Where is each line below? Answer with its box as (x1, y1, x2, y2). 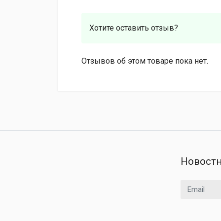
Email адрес (180, 181, 220, 189)
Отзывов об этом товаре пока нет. (81, 56, 208, 66)
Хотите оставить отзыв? (89, 23, 178, 33)
